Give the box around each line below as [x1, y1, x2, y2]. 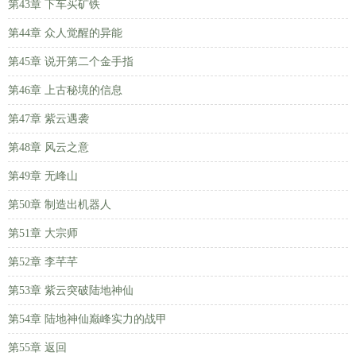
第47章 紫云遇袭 [8, 113, 89, 125]
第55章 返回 [8, 342, 67, 354]
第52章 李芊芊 [8, 256, 78, 268]
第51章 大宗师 [8, 227, 78, 239]
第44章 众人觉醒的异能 [8, 27, 122, 39]
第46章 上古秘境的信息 [8, 84, 122, 96]
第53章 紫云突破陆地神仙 [8, 284, 133, 296]
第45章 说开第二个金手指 [8, 56, 133, 68]
